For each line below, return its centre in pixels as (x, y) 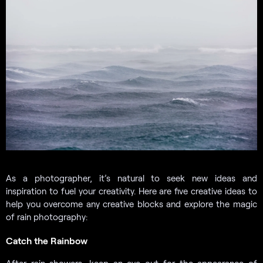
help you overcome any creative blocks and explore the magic (131, 204)
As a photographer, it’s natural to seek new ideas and (131, 178)
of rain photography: (47, 217)
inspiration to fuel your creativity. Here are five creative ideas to (131, 191)
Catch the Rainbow (47, 241)
